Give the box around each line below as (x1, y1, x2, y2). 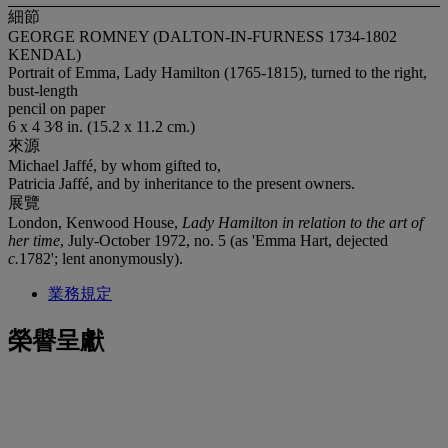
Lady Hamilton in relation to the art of (182, 213, 423, 231)
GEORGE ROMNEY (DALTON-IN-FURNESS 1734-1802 (8, 27, 397, 45)
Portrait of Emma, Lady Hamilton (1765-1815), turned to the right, (8, 63, 427, 81)
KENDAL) (8, 45, 81, 63)
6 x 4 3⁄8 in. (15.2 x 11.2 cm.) (8, 117, 195, 135)
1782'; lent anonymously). (19, 249, 183, 267)
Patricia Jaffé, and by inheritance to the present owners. (8, 174, 355, 192)
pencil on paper (8, 99, 105, 117)
